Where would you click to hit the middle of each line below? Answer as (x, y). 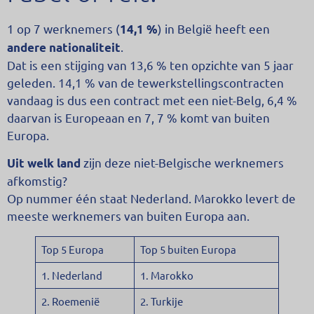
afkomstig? (37, 181)
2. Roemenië (70, 301)
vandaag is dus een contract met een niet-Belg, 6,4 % (152, 100)
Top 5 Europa (72, 250)
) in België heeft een (214, 28)
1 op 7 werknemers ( (63, 28)
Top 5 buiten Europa (188, 250)
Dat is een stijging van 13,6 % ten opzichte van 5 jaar (150, 64)
